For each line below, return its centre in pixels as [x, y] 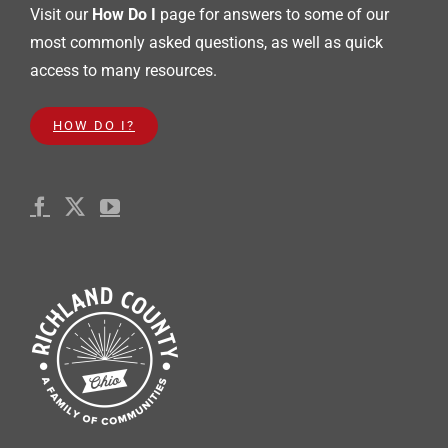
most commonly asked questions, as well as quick [206, 42]
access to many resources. [123, 70]
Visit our [61, 14]
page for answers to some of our [272, 14]
